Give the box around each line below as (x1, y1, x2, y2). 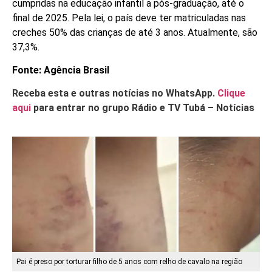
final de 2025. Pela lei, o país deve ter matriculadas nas (12, 12, 246, 24)
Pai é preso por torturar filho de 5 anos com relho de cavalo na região (16, 257, 242, 266)
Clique (217, 87, 245, 100)
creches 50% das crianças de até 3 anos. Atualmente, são (12, 26, 257, 38)
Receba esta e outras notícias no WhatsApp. (12, 87, 217, 100)
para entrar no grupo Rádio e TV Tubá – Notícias (31, 102, 254, 114)
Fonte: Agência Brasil (12, 64, 109, 76)
